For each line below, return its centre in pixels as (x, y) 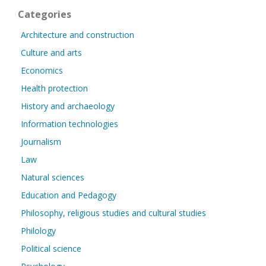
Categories (45, 14)
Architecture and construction (77, 35)
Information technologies (69, 124)
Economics (42, 70)
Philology (38, 231)
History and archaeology (68, 106)
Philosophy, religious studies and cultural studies (113, 213)
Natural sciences (53, 177)
